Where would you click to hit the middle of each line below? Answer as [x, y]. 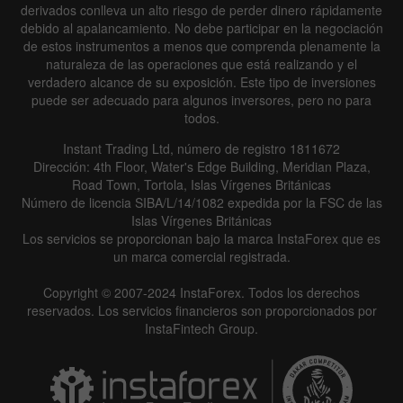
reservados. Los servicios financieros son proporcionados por [201, 310]
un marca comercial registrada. [201, 256]
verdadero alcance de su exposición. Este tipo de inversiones [201, 81]
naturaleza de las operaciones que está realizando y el [201, 63]
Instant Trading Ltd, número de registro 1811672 [201, 148]
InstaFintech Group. [201, 328]
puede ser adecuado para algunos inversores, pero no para [201, 99]
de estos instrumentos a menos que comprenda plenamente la [201, 45]
